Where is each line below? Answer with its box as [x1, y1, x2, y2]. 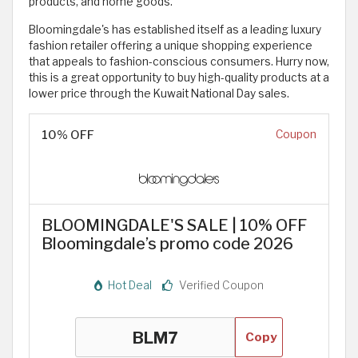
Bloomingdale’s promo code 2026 [42, 234, 293, 254]
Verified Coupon [177, 279, 264, 292]
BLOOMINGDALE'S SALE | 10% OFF [42, 216, 307, 236]
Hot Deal [105, 279, 152, 292]
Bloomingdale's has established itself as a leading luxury [29, 23, 321, 37]
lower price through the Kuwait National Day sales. [29, 87, 289, 101]
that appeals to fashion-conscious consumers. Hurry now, [29, 55, 329, 69]
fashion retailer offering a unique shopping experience [29, 39, 312, 53]
